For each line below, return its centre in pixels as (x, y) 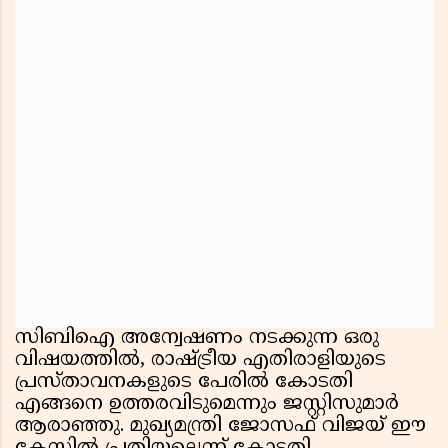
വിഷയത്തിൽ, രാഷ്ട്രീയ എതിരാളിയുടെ (200, 361)
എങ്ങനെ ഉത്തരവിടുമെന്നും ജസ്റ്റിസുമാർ (207, 405)
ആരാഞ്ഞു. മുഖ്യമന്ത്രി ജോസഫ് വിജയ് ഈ (220, 427)
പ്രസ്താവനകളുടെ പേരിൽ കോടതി (184, 383)
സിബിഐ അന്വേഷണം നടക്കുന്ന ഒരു (197, 339)
